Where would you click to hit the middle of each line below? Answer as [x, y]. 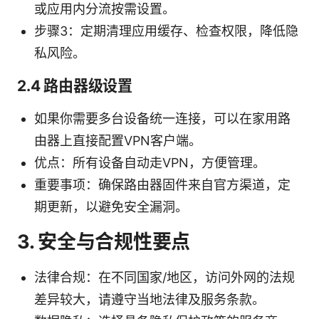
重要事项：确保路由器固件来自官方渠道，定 [162, 184]
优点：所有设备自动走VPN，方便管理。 [150, 162]
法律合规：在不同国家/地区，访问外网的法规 [164, 277]
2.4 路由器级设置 [75, 85]
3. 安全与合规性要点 [104, 241]
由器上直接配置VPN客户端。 [118, 140]
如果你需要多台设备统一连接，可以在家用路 [162, 118]
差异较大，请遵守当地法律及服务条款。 [150, 299]
